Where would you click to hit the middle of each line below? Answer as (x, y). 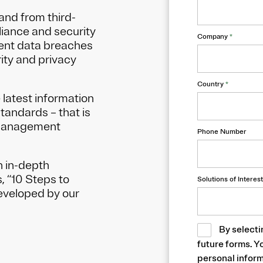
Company (213, 37)
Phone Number (222, 132)
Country (211, 84)
